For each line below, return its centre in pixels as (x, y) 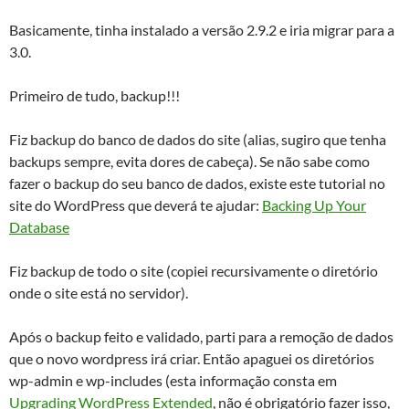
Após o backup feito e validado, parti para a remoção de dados (201, 336)
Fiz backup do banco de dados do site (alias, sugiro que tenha (198, 139)
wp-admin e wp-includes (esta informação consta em (173, 380)
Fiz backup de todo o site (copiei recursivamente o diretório (194, 271)
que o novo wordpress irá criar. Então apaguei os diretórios (192, 358)
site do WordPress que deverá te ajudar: (136, 205)
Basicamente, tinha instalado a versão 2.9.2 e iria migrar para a (202, 30)
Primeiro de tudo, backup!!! (94, 95)
